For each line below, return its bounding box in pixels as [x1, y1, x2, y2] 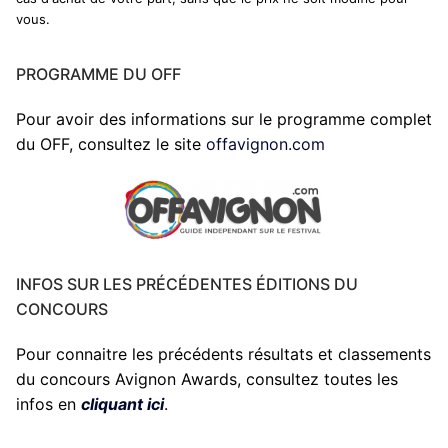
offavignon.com [206, 134, 325, 155]
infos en [16, 394, 81, 414]
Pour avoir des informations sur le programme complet [16, 109, 432, 130]
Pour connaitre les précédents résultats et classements [16, 344, 431, 364]
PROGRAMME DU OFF [16, 64, 181, 85]
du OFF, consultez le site [16, 134, 206, 155]
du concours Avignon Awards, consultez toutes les [16, 369, 398, 389]
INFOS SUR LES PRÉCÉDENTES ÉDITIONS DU [16, 274, 358, 294]
